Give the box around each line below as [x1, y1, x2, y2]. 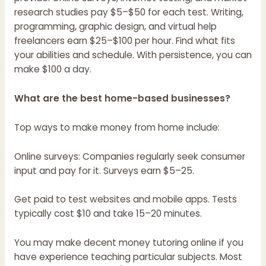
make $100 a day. [14, 63, 91, 76]
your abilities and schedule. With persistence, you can [14, 49, 252, 62]
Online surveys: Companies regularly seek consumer [14, 150, 245, 163]
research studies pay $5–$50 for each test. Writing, [14, 6, 243, 19]
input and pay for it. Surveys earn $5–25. [14, 164, 194, 177]
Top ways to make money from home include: [14, 121, 220, 134]
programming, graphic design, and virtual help [14, 20, 217, 33]
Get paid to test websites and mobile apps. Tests [14, 193, 237, 206]
